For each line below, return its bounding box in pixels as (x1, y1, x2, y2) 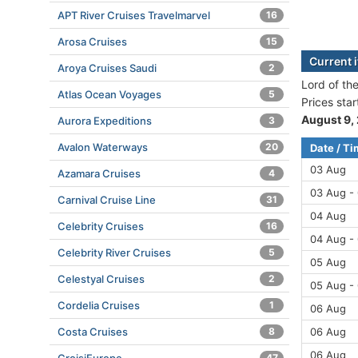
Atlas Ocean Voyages (58, 88, 161, 101)
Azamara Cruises (58, 167, 141, 180)
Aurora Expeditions (58, 114, 152, 127)
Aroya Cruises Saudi (58, 62, 157, 74)
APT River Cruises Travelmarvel (58, 9, 210, 22)
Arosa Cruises (58, 35, 127, 48)
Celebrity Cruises (58, 220, 144, 233)
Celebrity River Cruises (58, 246, 171, 259)
